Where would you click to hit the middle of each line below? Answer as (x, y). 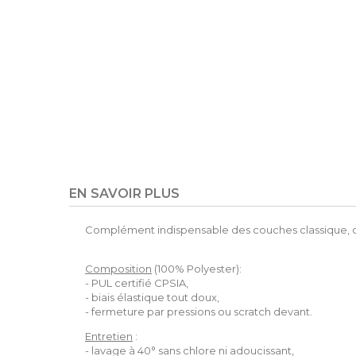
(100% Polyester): (197, 269)
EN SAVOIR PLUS (124, 193)
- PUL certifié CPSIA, (137, 283)
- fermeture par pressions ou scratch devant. (199, 311)
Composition (118, 269)
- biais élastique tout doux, (152, 297)
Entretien (109, 336)
